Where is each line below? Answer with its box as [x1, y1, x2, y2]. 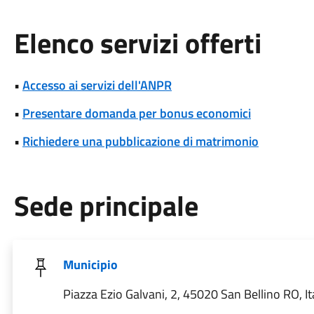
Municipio [62, 255, 118, 274]
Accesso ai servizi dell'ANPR [22, 76, 172, 95]
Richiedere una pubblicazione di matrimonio [22, 132, 259, 151]
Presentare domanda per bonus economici [22, 104, 251, 123]
